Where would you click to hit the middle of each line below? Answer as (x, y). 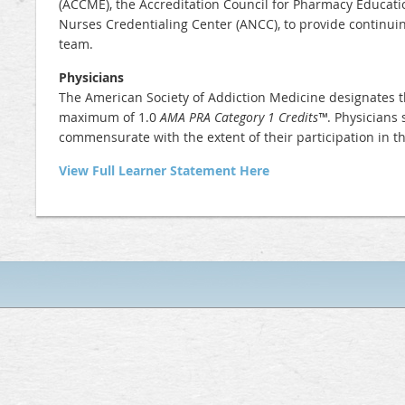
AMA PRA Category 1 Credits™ (244, 118)
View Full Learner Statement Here (164, 171)
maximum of (99, 118)
